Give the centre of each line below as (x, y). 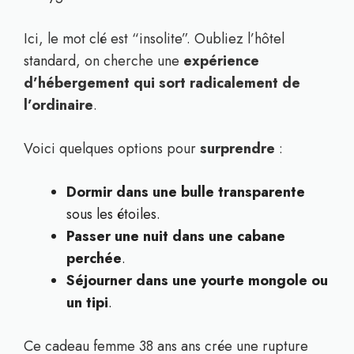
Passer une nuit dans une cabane (176, 236)
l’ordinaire (58, 105)
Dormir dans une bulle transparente (186, 192)
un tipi (87, 303)
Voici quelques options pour (112, 149)
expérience (221, 61)
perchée (94, 258)
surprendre (237, 149)
